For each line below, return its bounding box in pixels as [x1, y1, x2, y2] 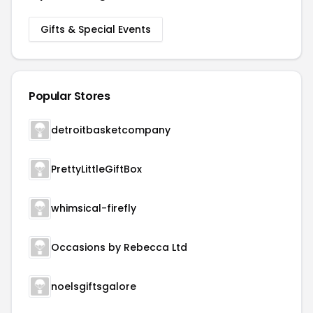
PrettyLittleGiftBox [51, 162, 142, 176]
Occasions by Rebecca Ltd [51, 240, 187, 254]
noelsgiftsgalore [51, 279, 136, 293]
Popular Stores [29, 88, 110, 104]
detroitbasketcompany [51, 123, 170, 137]
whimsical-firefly [51, 201, 136, 215]
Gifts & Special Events [41, 22, 151, 36]
